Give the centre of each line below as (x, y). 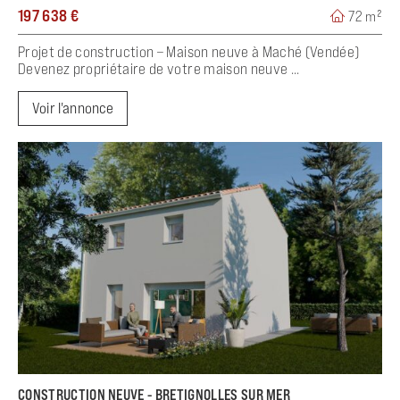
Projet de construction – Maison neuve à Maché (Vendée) (189, 52)
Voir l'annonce (73, 108)
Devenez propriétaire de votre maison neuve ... (159, 69)
